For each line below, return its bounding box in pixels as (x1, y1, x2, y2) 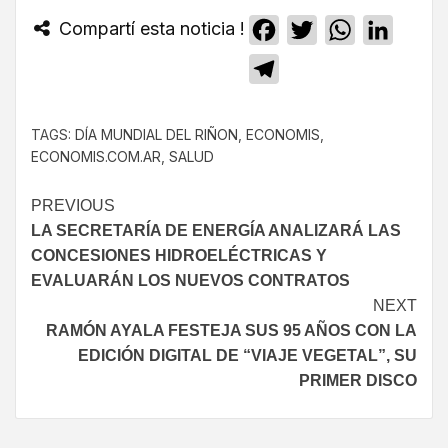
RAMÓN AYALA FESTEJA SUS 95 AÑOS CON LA (46, 321, 417, 339)
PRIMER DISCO (299, 371, 417, 389)
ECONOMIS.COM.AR (31, 147, 161, 165)
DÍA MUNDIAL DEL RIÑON (75, 125, 238, 143)
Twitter (316, 19, 369, 40)
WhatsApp (354, 19, 435, 40)
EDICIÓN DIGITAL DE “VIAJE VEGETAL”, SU (78, 346, 417, 364)
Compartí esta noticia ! (53, 17, 245, 39)
